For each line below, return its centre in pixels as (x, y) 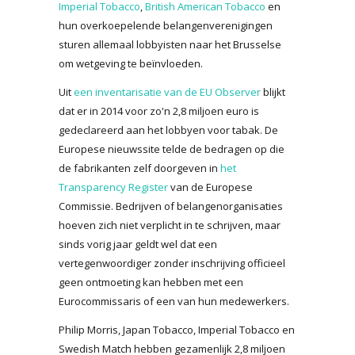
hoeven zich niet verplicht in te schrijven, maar (170, 225)
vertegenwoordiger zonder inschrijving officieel (172, 263)
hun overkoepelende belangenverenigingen (166, 25)
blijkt (273, 92)
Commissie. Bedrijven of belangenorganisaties (171, 206)
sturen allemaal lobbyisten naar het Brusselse (170, 44)
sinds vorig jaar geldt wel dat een (138, 244)
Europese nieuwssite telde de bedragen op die (172, 149)
